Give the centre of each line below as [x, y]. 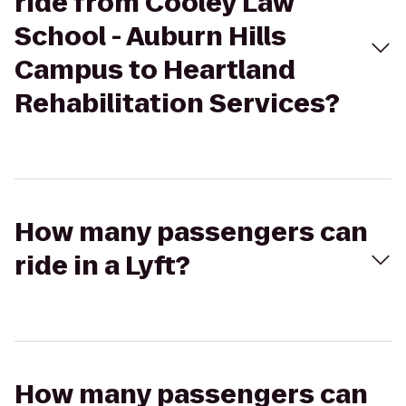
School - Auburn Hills [150, 37]
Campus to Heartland [155, 70]
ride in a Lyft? [102, 266]
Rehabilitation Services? [177, 104]
